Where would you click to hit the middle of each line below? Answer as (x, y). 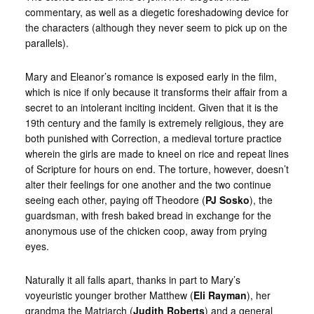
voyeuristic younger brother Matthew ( (109, 295)
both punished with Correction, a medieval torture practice (153, 138)
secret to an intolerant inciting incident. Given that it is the (151, 107)
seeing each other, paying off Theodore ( (115, 200)
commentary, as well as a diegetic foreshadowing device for (157, 12)
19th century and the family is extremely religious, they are (154, 123)
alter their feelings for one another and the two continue (148, 184)
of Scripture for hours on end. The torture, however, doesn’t (157, 169)
